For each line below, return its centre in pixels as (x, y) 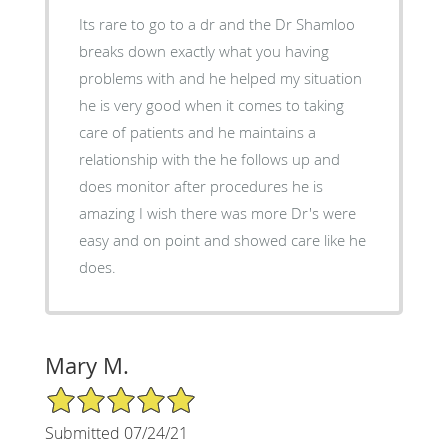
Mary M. (86, 365)
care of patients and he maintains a (133, 131)
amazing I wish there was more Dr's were (108, 212)
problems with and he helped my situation (112, 77)
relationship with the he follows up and (120, 158)
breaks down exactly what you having (203, 50)
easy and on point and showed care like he (222, 239)
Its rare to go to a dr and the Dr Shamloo (216, 23)
